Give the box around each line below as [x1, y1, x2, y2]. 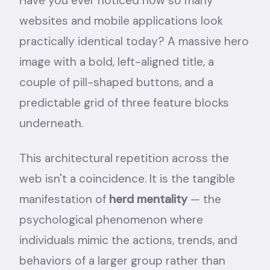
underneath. [19, 116, 83, 131]
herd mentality [109, 192, 187, 207]
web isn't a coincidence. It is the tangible [19, 171, 235, 186]
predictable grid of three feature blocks [19, 95, 229, 110]
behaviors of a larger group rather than [19, 253, 225, 268]
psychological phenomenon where [19, 212, 203, 227]
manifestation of [19, 192, 106, 207]
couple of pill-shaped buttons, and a [19, 75, 213, 90]
